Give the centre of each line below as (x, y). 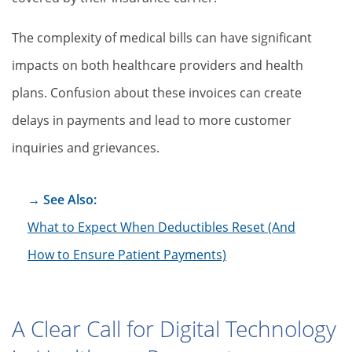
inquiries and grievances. (86, 148)
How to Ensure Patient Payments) (127, 255)
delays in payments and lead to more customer (152, 120)
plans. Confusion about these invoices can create (157, 93)
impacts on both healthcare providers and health (158, 65)
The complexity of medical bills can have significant (162, 38)
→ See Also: (62, 200)
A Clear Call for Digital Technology (174, 328)
